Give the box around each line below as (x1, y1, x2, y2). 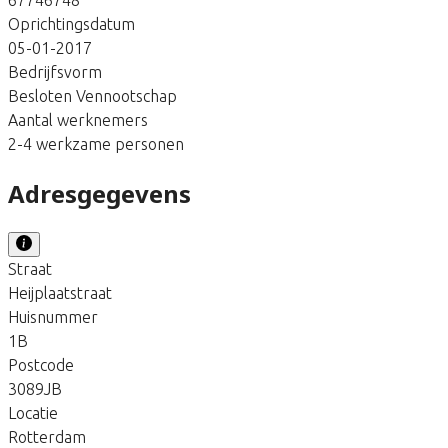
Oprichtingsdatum (8, 14, 135, 33)
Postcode (8, 355, 74, 374)
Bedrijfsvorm (8, 62, 102, 81)
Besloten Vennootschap (8, 86, 177, 105)
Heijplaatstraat (8, 283, 112, 302)
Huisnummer (8, 307, 98, 326)
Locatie (8, 403, 58, 422)
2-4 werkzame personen (8, 134, 184, 153)
